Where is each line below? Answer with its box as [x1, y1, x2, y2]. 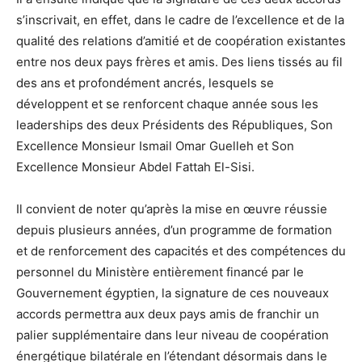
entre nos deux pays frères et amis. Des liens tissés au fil [16, 53, 343, 69]
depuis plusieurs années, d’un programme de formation [16, 221, 332, 238]
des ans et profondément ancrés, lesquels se [16, 74, 274, 90]
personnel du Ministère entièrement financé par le [16, 263, 304, 280]
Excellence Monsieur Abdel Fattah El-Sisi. [16, 158, 255, 175]
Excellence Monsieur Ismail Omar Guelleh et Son [16, 137, 294, 154]
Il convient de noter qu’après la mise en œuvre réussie [16, 200, 327, 217]
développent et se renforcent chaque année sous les [16, 95, 318, 112]
